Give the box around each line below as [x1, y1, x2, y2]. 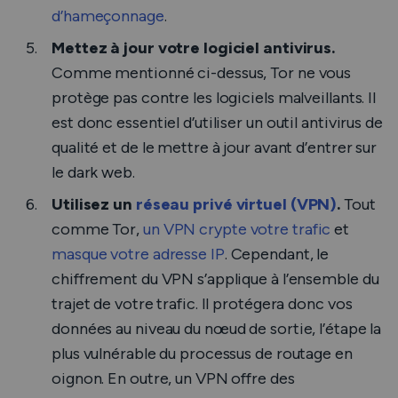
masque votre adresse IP [52, 244, 225, 264]
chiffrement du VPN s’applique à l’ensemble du [52, 269, 379, 289]
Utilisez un [52, 195, 136, 214]
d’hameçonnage [52, 6, 164, 26]
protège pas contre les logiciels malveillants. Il [52, 88, 377, 107]
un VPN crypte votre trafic [142, 219, 331, 239]
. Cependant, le [224, 244, 330, 264]
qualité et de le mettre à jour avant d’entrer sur [52, 138, 378, 157]
